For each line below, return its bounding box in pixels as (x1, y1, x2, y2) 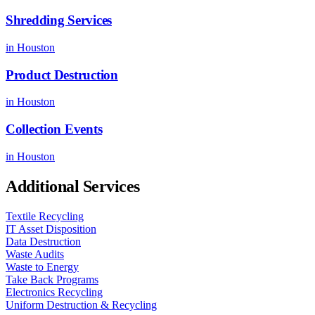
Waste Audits (6, 247, 64, 260)
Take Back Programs (6, 273, 98, 285)
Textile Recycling (6, 210, 84, 222)
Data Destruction (6, 235, 81, 247)
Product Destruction (6, 67, 118, 82)
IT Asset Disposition (6, 222, 96, 235)
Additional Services (6, 176, 140, 195)
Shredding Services (6, 13, 112, 28)
